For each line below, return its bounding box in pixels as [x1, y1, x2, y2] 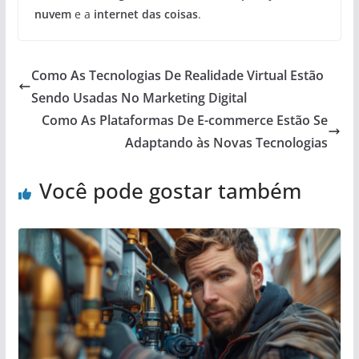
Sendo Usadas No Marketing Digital [30, 88, 247, 107]
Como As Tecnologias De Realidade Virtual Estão [30, 66, 324, 84]
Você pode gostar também [38, 175, 301, 205]
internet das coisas [93, 6, 198, 22]
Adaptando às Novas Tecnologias [125, 133, 329, 151]
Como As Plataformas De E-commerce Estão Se [42, 111, 329, 129]
